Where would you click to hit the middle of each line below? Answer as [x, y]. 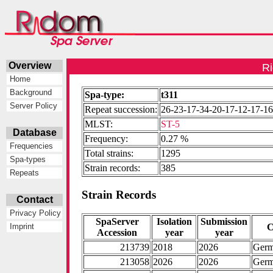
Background [30, 93]
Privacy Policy [34, 213]
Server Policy [33, 106]
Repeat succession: [121, 110]
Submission [224, 221]
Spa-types [27, 160]
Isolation [174, 221]
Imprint [21, 227]
